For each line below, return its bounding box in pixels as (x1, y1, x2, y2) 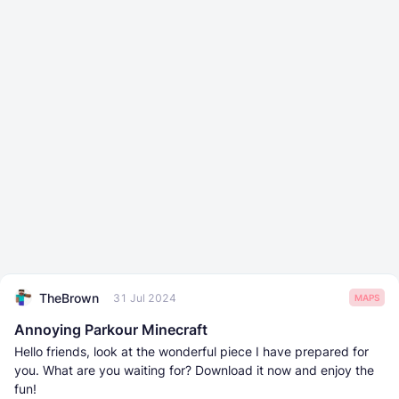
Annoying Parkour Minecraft (14, 321, 208, 338)
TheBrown (39, 289, 99, 305)
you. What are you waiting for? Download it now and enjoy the (14, 362, 374, 378)
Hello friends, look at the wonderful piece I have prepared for (14, 344, 369, 359)
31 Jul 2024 (113, 290, 176, 305)
